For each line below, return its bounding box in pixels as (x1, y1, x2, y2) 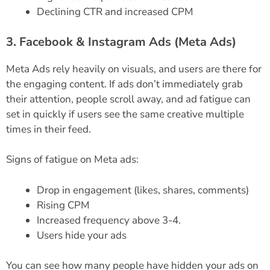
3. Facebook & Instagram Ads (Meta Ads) (6, 33, 236, 50)
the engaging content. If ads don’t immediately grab (6, 77, 243, 91)
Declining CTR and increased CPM (37, 5, 193, 19)
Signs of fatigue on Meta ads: (6, 152, 139, 167)
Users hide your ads (37, 228, 127, 242)
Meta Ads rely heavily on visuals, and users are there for (6, 61, 262, 76)
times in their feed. (6, 122, 93, 136)
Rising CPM (37, 198, 90, 212)
